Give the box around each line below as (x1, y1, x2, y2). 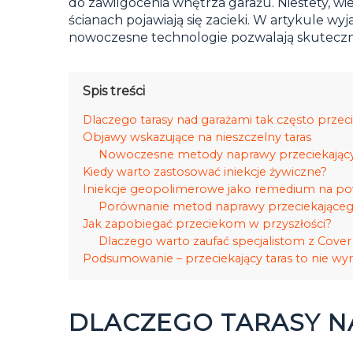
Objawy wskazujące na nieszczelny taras (83, 129, 311, 144)
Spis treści (83, 83, 145, 98)
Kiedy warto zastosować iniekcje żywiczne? (83, 164, 327, 179)
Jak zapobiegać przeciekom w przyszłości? (83, 216, 332, 231)
